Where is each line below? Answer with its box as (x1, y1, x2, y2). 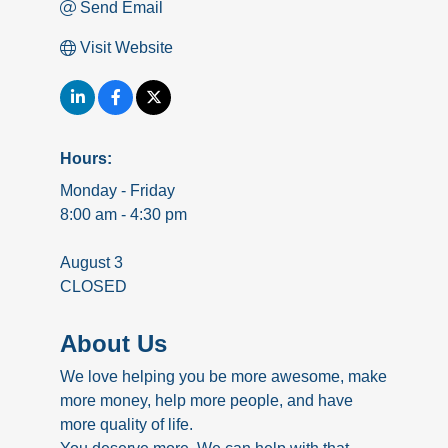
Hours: (60, 150, 112, 168)
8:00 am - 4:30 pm (60, 206, 187, 224)
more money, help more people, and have (60, 392, 353, 410)
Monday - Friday (60, 182, 175, 200)
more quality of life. (60, 416, 193, 434)
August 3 (60, 254, 123, 272)
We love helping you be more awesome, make (60, 368, 387, 386)
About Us (60, 330, 167, 358)
